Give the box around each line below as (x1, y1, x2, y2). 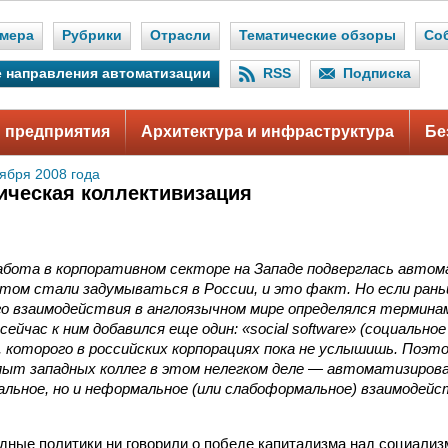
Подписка (343, 66, 411, 81)
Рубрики (62, 28, 122, 43)
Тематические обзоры (239, 28, 396, 43)
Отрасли (150, 28, 211, 43)
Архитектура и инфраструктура (141, 123, 394, 140)
